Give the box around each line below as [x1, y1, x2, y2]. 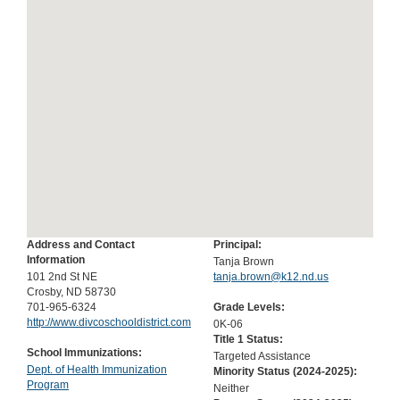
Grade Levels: [213, 301, 285, 313]
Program [27, 379, 69, 391]
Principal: [213, 238, 262, 251]
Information [27, 254, 85, 266]
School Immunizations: [27, 346, 142, 359]
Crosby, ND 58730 [27, 286, 116, 298]
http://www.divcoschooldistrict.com [27, 316, 191, 329]
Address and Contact [27, 238, 135, 251]
